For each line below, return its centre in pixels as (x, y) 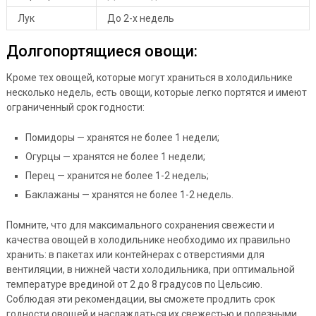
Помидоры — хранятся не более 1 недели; (122, 138)
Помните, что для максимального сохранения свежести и (140, 225)
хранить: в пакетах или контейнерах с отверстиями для (135, 254)
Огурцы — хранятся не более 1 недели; (115, 157)
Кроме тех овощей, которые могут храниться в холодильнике (149, 78)
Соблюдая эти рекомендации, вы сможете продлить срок (140, 299)
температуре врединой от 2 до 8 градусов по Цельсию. (134, 284)
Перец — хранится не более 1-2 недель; (117, 176)
